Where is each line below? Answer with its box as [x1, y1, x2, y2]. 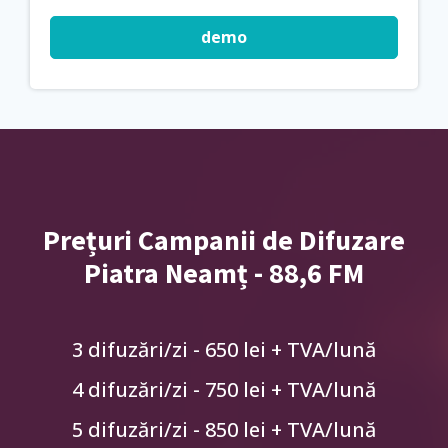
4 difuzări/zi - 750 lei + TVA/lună [72, 375, 376, 403]
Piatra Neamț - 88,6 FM [84, 254, 364, 291]
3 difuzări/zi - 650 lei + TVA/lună [72, 335, 376, 363]
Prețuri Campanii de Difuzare [43, 221, 405, 258]
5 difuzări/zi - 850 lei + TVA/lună [72, 415, 376, 443]
